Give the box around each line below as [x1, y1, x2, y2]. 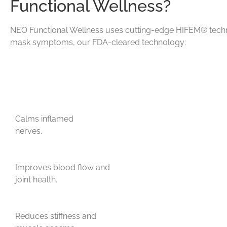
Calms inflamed [15, 113, 73, 124]
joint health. [15, 174, 57, 184]
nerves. [15, 126, 42, 136]
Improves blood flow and [15, 162, 110, 172]
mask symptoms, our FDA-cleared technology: [10, 37, 186, 48]
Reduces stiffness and [15, 211, 96, 221]
